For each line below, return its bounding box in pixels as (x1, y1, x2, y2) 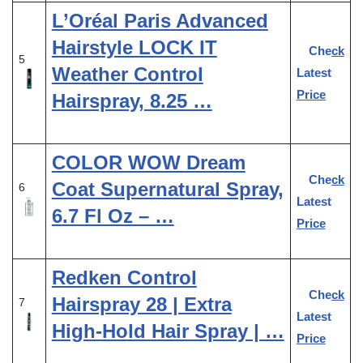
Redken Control (51, 266, 197, 288)
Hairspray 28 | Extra (51, 293, 232, 315)
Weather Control (51, 62, 203, 85)
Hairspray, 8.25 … (51, 89, 212, 112)
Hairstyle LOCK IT (51, 36, 217, 58)
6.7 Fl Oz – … (51, 204, 174, 227)
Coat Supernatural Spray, (51, 177, 284, 200)
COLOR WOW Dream (51, 151, 246, 173)
